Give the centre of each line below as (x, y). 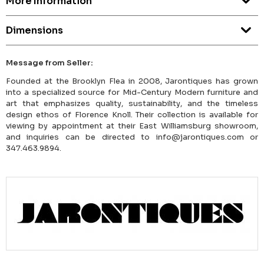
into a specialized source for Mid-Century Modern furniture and (132, 93)
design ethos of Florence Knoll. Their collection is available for (132, 115)
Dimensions (34, 31)
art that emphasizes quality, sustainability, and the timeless (132, 104)
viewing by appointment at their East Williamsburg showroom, (132, 126)
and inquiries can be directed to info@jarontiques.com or (132, 137)
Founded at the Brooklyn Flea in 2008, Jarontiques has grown (132, 81)
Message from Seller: (49, 63)
